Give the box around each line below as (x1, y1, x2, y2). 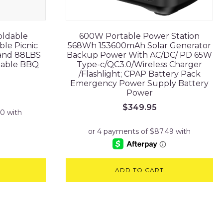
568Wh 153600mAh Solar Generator (68, 40, 211, 50)
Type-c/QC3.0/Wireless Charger (77, 59, 202, 69)
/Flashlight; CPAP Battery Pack (78, 69, 201, 79)
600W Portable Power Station (79, 31, 200, 41)
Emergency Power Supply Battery (70, 78, 209, 88)
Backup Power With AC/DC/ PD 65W (67, 50, 212, 60)
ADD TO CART (115, 166, 164, 174)
